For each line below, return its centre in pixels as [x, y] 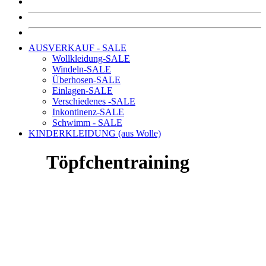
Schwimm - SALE [87, 122]
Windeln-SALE [82, 69]
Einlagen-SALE [83, 90]
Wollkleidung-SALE [91, 58]
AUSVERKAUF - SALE [77, 47]
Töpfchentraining [118, 162]
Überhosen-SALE [86, 80]
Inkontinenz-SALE [88, 112]
